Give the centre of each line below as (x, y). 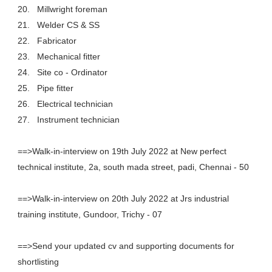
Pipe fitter (55, 88)
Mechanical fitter (68, 56)
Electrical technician (75, 104)
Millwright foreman (72, 9)
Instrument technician (78, 120)
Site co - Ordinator (72, 72)
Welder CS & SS (68, 25)
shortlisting (38, 262)
